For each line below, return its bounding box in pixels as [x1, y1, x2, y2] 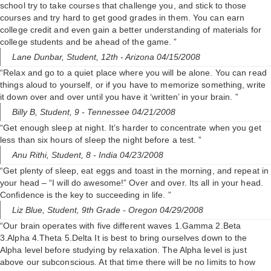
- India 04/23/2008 [93, 150, 163, 160]
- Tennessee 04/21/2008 [82, 107, 175, 117]
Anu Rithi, [12, 150, 51, 160]
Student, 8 [51, 150, 93, 160]
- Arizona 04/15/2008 [120, 52, 200, 62]
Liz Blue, [12, 205, 47, 215]
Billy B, [12, 107, 40, 117]
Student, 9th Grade [47, 205, 123, 215]
